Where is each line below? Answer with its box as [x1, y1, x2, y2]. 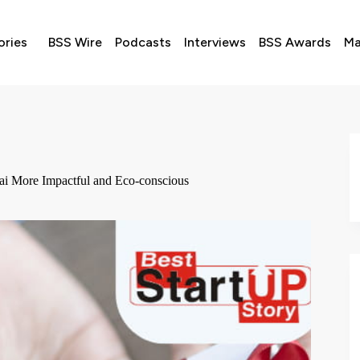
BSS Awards [259, 35, 331, 51]
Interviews [184, 35, 246, 51]
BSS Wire [48, 35, 102, 51]
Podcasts [115, 35, 171, 51]
